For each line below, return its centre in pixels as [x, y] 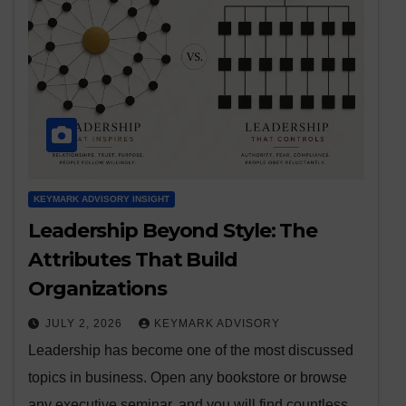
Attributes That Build [133, 259]
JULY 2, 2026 [86, 323]
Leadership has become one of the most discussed [191, 350]
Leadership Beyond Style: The [173, 230]
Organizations [97, 288]
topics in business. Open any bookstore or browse [188, 377]
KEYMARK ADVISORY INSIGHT [101, 198]
